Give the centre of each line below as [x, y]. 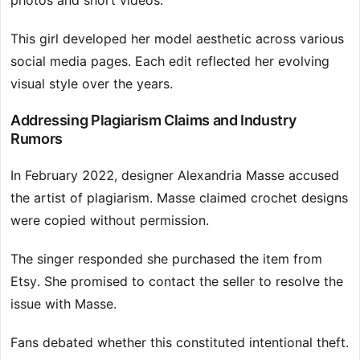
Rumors [37, 139]
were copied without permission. [110, 221]
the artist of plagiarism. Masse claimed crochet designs [179, 198]
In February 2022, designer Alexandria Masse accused [175, 176]
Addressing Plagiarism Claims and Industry [153, 121]
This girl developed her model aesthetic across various [177, 39]
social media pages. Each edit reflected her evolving [170, 61]
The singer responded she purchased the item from [166, 259]
